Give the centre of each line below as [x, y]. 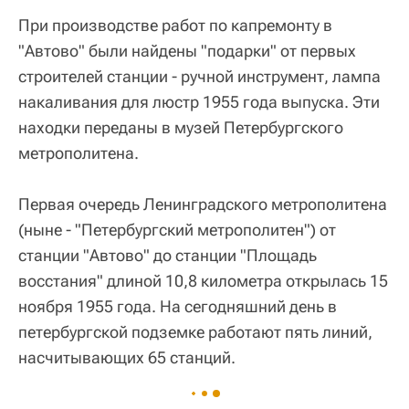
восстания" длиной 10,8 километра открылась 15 [203, 280]
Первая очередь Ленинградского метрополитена [203, 204]
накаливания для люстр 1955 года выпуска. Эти [199, 101]
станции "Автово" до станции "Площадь [168, 255]
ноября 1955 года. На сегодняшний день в [178, 306]
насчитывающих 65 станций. [127, 357]
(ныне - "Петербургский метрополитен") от [177, 229]
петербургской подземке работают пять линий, [195, 331]
